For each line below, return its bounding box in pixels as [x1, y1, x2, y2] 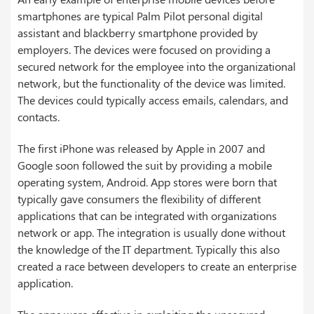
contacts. [18, 109, 60, 124]
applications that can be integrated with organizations [18, 207, 277, 223]
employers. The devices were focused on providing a [18, 41, 271, 57]
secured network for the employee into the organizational [18, 58, 296, 74]
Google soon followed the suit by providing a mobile [18, 157, 272, 172]
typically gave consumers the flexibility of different [18, 191, 261, 206]
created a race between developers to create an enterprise [18, 258, 296, 273]
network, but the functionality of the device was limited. [18, 75, 285, 90]
